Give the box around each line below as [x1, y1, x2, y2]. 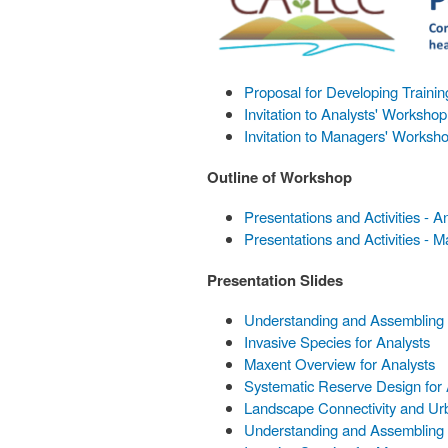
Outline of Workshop [207, 166, 352, 189]
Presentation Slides [207, 268, 343, 291]
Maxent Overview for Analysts [244, 352, 436, 374]
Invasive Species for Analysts [244, 330, 431, 352]
